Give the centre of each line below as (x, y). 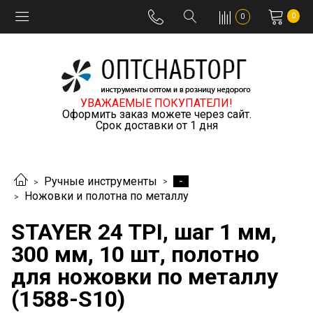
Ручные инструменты (101, 182)
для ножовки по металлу (145, 276)
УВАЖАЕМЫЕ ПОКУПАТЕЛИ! (156, 103)
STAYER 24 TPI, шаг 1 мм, (144, 232)
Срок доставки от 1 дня (156, 125)
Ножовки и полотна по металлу (107, 196)
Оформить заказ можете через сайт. (156, 114)
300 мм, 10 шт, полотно (135, 254)
